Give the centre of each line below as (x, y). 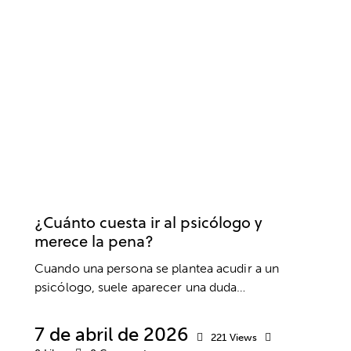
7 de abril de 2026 (111, 334)
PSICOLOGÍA (76, 174)
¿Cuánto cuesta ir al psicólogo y (148, 222)
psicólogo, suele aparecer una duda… (140, 287)
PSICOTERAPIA (222, 196)
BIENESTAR (160, 174)
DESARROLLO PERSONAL (103, 196)
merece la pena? (94, 241)
